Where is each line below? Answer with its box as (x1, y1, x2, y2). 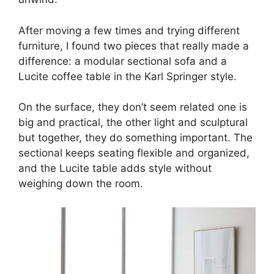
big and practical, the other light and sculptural (18, 116, 248, 129)
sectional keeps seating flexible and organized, (18, 147, 250, 160)
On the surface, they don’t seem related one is (18, 101, 247, 114)
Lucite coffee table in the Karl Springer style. (18, 70, 237, 83)
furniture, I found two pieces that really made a (18, 39, 249, 52)
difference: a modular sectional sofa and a (18, 54, 227, 67)
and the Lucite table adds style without (18, 162, 212, 175)
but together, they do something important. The (18, 131, 253, 144)
